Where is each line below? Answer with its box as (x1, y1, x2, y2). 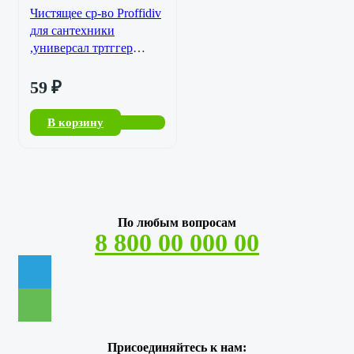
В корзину (47, 115, 104, 129)
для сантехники (30, 23, 115, 37)
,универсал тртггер (30, 40, 133, 55)
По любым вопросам (118, 216, 236, 230)
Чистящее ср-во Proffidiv (30, 6, 161, 20)
